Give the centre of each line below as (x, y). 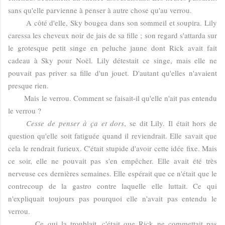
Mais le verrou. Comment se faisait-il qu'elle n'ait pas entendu (113, 98)
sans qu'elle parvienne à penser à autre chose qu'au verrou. (100, 10)
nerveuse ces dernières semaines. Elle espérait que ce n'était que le (113, 173)
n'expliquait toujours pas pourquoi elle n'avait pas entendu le (113, 198)
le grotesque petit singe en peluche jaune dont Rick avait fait (113, 47)
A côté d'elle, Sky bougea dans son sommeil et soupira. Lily (113, 22)
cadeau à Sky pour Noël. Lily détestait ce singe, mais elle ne (113, 60)
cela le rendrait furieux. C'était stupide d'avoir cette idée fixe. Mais (113, 148)
